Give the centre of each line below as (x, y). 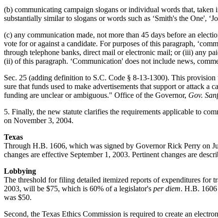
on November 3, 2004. (39, 120)
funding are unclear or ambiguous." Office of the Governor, (96, 95)
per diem (167, 188)
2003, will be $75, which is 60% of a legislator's (79, 188)
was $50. (18, 197)
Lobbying (20, 171)
